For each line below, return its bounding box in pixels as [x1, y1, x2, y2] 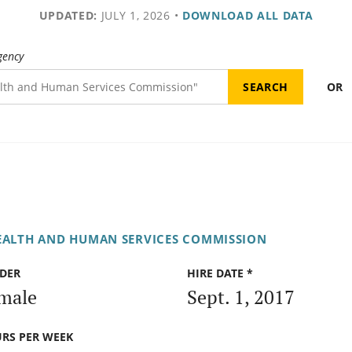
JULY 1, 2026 [97, 8, 170, 23]
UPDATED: [38, 8, 97, 23]
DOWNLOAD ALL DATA [181, 8, 313, 23]
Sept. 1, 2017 [187, 284, 295, 310]
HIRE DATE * [187, 266, 253, 281]
